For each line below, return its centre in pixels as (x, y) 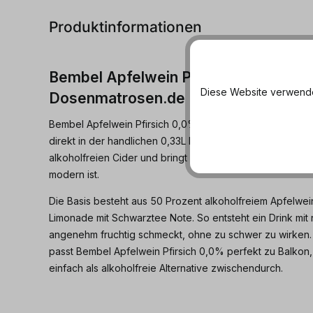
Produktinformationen (125, 27)
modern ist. (74, 174)
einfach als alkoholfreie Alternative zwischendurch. (166, 268)
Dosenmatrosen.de (117, 98)
